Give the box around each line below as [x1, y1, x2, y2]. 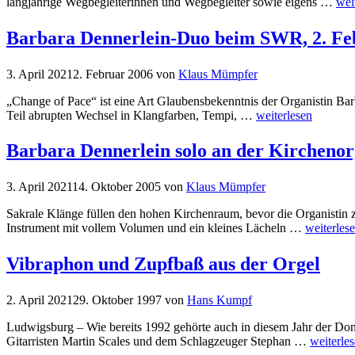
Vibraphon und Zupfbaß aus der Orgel [6, 254, 320, 275]
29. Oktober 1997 [73, 293, 162, 307]
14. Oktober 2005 [72, 180, 161, 194]
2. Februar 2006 [73, 67, 153, 81]
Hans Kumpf [187, 293, 252, 307]
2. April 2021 [6, 293, 73, 307]
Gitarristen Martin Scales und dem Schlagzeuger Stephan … [6, 334, 310, 349]
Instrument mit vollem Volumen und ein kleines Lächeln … [6, 221, 305, 235]
